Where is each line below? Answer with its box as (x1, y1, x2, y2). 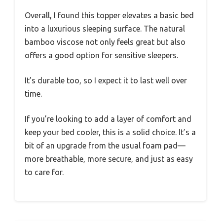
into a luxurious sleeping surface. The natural (25, 24, 185, 34)
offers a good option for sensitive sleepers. (25, 51, 178, 60)
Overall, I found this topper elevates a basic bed (25, 11, 194, 20)
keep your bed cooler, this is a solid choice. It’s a (25, 128, 196, 137)
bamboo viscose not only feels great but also (25, 37, 185, 47)
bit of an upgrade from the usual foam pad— (25, 141, 185, 150)
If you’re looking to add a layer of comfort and (25, 114, 191, 124)
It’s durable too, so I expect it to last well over (25, 76, 187, 85)
